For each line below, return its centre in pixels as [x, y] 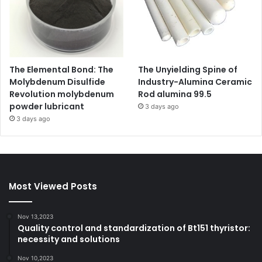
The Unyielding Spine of [188, 70]
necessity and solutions [69, 239]
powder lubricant [47, 107]
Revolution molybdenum [62, 94]
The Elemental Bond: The [61, 70]
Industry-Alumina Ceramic [195, 82]
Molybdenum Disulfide [57, 82]
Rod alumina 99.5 [175, 94]
